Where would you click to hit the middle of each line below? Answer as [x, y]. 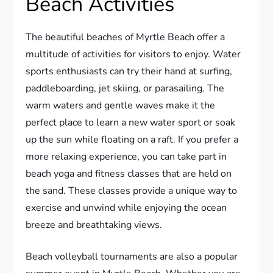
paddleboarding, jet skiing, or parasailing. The [125, 89]
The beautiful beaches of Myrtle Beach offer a [126, 37]
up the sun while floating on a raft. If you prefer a [132, 140]
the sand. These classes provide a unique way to [132, 191]
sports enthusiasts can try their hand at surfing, [129, 72]
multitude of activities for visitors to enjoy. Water [133, 55]
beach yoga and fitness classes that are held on [129, 174]
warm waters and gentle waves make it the [121, 106]
